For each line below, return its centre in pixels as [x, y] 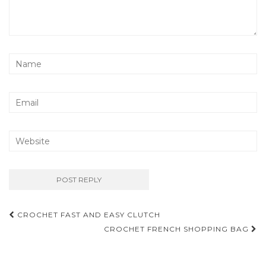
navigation [53, 234]
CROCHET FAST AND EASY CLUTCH [88, 215]
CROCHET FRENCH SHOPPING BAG [178, 229]
